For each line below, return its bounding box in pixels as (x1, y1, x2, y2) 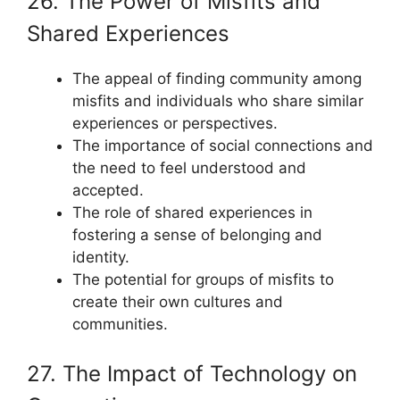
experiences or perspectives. (72, 113, 278, 132)
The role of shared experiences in (72, 203, 312, 221)
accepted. (72, 180, 144, 199)
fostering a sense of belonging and (72, 225, 322, 244)
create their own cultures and (72, 292, 283, 311)
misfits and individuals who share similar (72, 91, 363, 110)
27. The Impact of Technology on (27, 361, 357, 387)
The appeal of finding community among (72, 69, 362, 87)
